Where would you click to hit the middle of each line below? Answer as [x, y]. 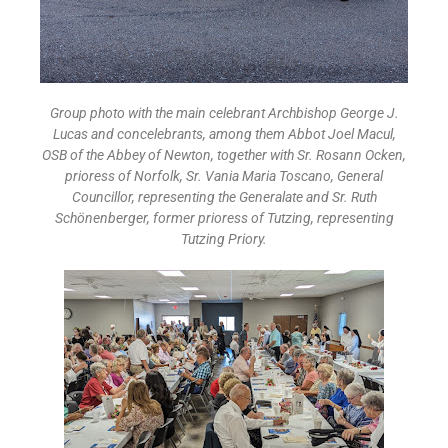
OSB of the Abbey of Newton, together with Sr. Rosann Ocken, [224, 154]
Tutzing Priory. [224, 238]
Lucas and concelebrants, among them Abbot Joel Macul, [224, 133]
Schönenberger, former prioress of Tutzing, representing [224, 217]
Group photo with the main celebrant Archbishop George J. [224, 112]
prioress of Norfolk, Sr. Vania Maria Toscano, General [224, 175]
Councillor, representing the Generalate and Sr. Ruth [224, 196]
